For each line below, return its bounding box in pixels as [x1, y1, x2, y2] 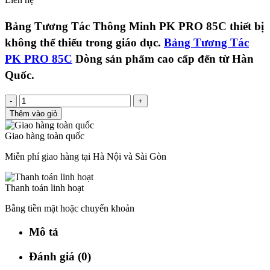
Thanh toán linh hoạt [5, 183, 84, 193]
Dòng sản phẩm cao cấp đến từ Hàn [72, 52, 254, 66]
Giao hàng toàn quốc [5, 131, 84, 142]
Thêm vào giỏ [10, 109, 57, 119]
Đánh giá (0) [29, 250, 91, 263]
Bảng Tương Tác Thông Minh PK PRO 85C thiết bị [5, 20, 264, 33]
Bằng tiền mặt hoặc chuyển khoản [5, 203, 134, 214]
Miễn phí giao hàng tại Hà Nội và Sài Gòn [5, 151, 166, 162]
